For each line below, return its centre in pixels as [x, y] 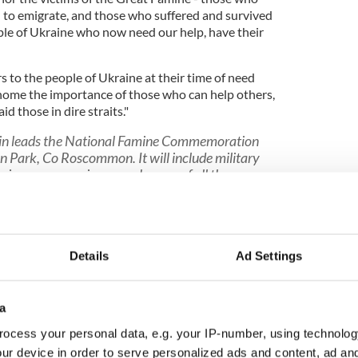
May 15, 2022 [44, 249]
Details [89, 256]
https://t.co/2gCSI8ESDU [182, 191]
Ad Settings [269, 256]
